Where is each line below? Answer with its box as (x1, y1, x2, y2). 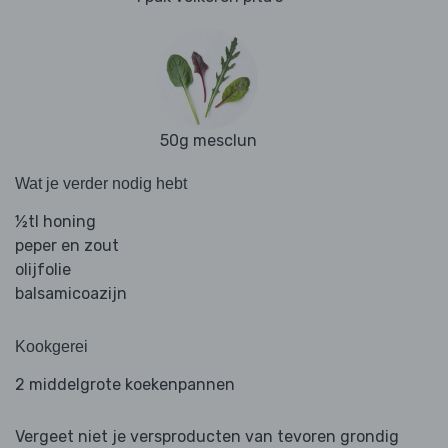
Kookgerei (15, 338, 88, 356)
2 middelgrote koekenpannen (15, 375, 235, 395)
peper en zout (15, 236, 119, 256)
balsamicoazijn (15, 284, 127, 304)
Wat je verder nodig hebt (15, 175, 187, 193)
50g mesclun (159, 131, 257, 151)
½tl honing (15, 212, 96, 232)
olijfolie (15, 260, 71, 280)
